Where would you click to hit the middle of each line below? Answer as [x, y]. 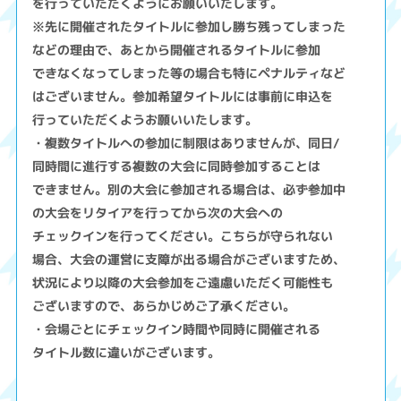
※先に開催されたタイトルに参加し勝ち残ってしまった [189, 27]
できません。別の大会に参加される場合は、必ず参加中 [189, 190]
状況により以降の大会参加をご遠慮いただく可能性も [183, 283]
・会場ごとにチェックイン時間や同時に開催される [177, 329]
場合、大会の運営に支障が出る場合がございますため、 [189, 260]
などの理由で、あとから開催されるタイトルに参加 [177, 50]
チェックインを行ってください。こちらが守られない [183, 236]
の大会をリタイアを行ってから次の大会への [158, 213]
